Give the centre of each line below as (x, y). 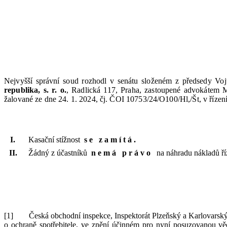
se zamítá (109, 140)
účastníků (72, 153)
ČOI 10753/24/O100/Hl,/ (151, 99)
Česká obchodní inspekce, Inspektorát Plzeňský (106, 216)
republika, (24, 90)
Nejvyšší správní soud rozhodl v (59, 81)
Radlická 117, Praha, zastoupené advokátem (147, 90)
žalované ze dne (31, 99)
